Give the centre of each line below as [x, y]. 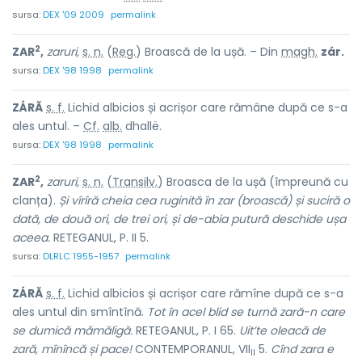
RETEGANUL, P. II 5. [99, 238]
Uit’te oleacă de [282, 330]
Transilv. [135, 182]
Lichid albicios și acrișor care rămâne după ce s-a [206, 107]
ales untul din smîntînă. [80, 312]
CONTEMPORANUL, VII [191, 349]
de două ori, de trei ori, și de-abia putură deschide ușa [195, 219]
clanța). [36, 200]
